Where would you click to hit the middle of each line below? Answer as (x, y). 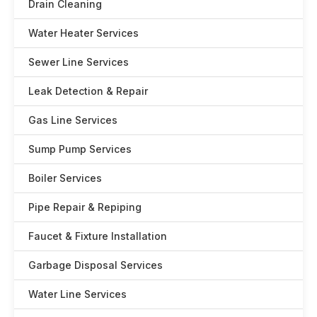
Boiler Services (65, 178)
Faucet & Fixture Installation (98, 236)
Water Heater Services (83, 33)
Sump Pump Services (80, 149)
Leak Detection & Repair (88, 91)
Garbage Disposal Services (96, 265)
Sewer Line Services (79, 62)
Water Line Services (77, 294)
